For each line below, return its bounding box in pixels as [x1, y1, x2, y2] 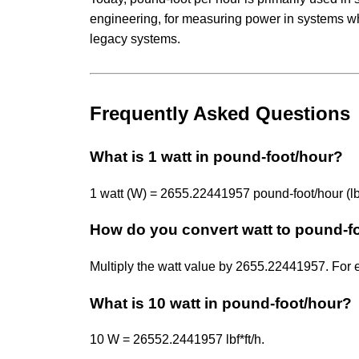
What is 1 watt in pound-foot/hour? [90, 147, 343, 165]
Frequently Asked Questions [90, 102, 350, 124]
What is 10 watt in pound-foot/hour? [90, 294, 352, 312]
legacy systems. [90, 31, 180, 46]
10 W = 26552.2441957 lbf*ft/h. [90, 333, 264, 347]
